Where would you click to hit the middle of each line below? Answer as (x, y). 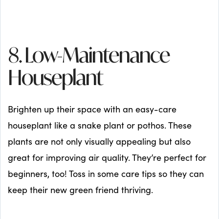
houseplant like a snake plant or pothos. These (100, 125)
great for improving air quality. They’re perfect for (107, 157)
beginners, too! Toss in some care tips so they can (106, 173)
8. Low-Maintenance (89, 57)
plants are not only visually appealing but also (99, 141)
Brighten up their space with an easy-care (92, 109)
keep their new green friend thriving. (80, 189)
